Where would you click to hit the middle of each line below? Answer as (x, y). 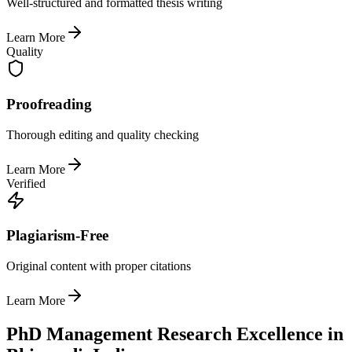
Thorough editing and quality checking (103, 134)
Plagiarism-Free (57, 236)
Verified (26, 183)
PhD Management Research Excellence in (175, 334)
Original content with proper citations (99, 266)
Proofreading (49, 104)
